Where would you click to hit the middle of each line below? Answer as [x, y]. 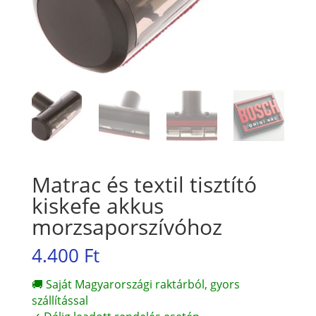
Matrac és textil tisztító [144, 184]
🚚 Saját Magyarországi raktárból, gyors [135, 284]
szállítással [60, 300]
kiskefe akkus [97, 205]
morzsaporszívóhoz [127, 226]
